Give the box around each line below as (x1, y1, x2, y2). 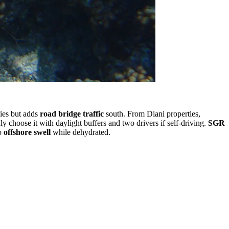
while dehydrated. (51, 127, 110, 136)
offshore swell (4, 127, 51, 136)
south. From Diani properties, (104, 109, 200, 118)
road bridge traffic (40, 109, 104, 118)
